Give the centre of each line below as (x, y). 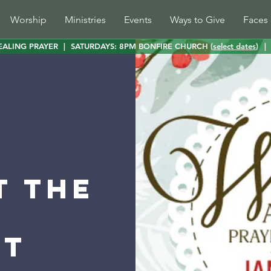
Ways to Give (198, 20)
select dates (234, 46)
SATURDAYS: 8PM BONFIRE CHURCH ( (142, 46)
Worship (28, 20)
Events (138, 20)
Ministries (85, 20)
